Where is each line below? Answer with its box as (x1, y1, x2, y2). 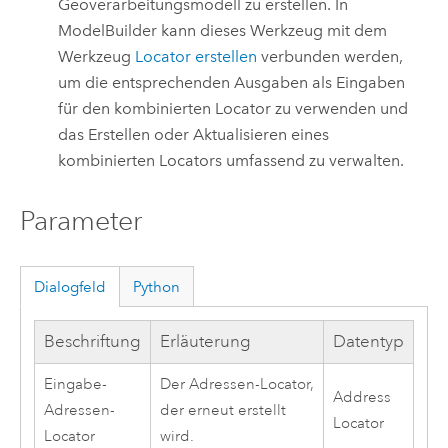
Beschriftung (43, 331, 141, 353)
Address (332, 388, 391, 408)
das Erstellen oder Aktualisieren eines (58, 125, 330, 145)
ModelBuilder (58, 21, 158, 41)
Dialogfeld (33, 277, 106, 296)
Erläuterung (159, 331, 251, 353)
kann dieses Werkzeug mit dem (157, 21, 388, 41)
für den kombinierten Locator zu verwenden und (58, 99, 409, 119)
